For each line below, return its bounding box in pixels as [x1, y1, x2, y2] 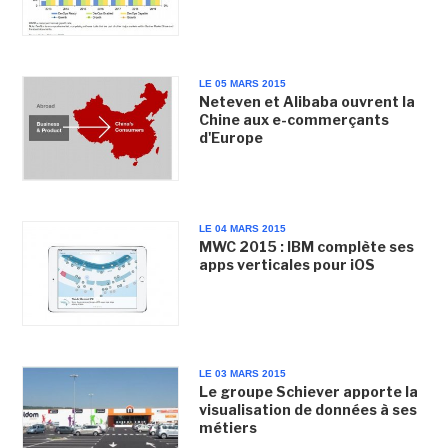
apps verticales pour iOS [198, 256, 375, 273]
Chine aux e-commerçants [198, 110, 389, 128]
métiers [198, 419, 257, 437]
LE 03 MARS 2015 [198, 368, 286, 380]
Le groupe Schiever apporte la [198, 383, 418, 401]
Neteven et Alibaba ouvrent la [198, 92, 415, 110]
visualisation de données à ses [198, 401, 417, 419]
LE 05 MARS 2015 [198, 77, 286, 89]
